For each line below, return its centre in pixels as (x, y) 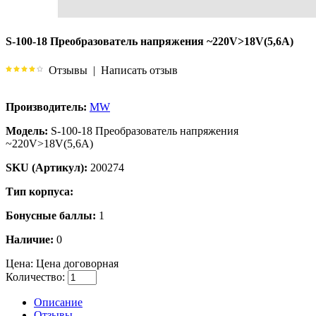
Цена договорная (76, 263)
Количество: (35, 276)
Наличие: (30, 239)
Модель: (27, 130)
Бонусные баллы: (51, 215)
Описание (58, 302)
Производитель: (46, 107)
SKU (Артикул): (47, 167)
